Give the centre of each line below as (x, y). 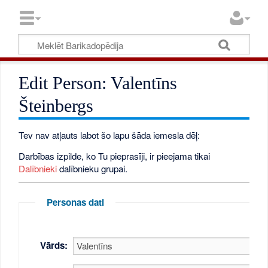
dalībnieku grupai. (92, 168)
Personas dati (75, 202)
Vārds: (54, 246)
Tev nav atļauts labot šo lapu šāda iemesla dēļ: (109, 135)
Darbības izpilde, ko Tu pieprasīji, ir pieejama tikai (115, 156)
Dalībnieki (38, 168)
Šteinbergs (56, 106)
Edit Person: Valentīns (98, 83)
